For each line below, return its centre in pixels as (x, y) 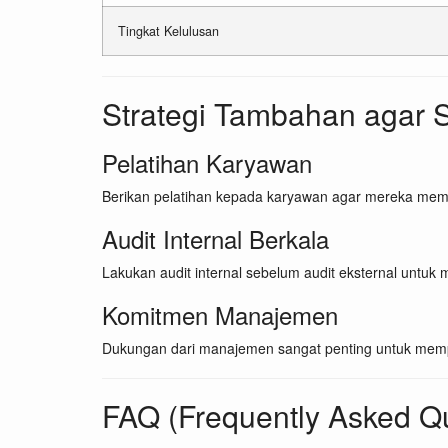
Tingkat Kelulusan (168, 31)
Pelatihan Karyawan (207, 163)
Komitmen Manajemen (220, 315)
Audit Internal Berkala (215, 239)
